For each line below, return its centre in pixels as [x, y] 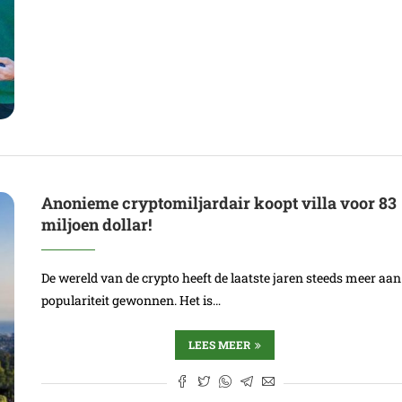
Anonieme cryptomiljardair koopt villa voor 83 [219, 203]
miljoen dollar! [97, 225]
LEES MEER [220, 345]
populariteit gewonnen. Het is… [131, 301]
